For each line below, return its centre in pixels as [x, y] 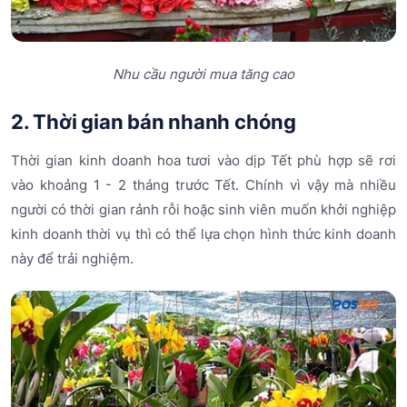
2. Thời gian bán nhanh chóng [154, 122]
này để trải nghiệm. [72, 258]
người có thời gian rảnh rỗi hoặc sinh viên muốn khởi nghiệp [203, 209]
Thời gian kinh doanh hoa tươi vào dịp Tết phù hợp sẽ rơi [203, 160]
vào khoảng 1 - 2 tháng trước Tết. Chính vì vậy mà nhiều [203, 184]
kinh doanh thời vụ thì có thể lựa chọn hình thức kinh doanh [203, 233]
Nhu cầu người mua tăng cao [203, 74]
